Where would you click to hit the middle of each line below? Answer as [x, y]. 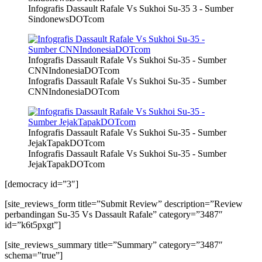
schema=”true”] [34, 256]
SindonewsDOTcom [66, 19]
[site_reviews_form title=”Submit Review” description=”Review [124, 204]
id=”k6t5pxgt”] [33, 225]
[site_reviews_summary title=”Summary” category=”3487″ [114, 245]
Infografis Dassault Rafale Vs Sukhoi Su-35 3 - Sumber [131, 9]
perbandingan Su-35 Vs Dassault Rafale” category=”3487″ [114, 215]
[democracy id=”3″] [42, 184]
